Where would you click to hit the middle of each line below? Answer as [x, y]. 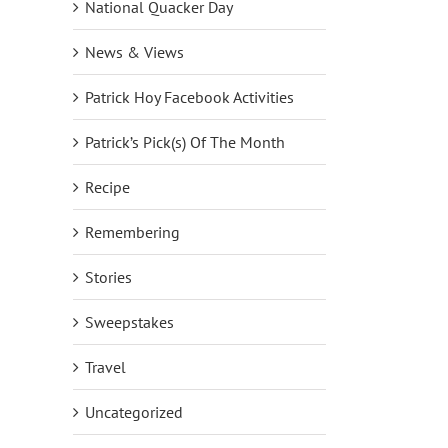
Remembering [132, 231]
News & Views [134, 51]
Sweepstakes [129, 321]
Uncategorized [134, 411]
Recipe [107, 186]
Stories [108, 276]
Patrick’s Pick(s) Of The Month [185, 141]
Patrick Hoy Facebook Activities [189, 96]
